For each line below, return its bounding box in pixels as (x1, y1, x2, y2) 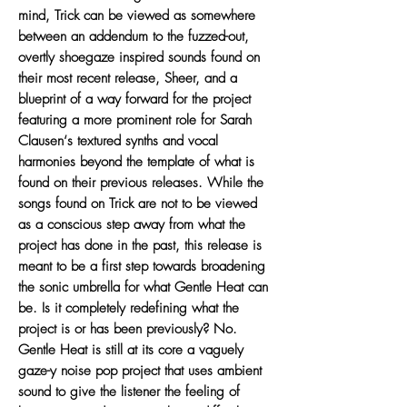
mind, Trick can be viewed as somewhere (18, 5, 255, 25)
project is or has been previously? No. (18, 319, 237, 338)
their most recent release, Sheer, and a (18, 68, 237, 87)
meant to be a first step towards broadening (18, 256, 265, 275)
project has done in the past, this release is (18, 235, 262, 254)
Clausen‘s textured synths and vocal (18, 131, 218, 150)
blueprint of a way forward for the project (18, 89, 251, 108)
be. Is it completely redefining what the (18, 298, 239, 317)
